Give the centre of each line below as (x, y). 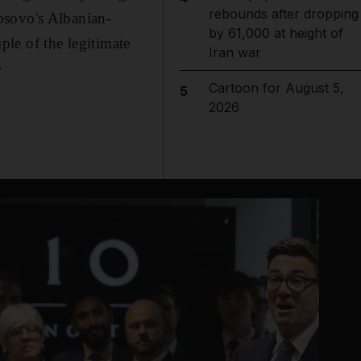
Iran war (234, 52)
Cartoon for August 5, (276, 88)
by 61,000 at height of (276, 33)
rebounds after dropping (283, 14)
